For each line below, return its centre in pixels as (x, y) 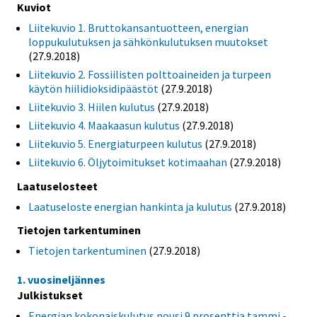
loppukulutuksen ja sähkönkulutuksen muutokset (148, 41)
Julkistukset (50, 295)
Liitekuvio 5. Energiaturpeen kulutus (115, 143)
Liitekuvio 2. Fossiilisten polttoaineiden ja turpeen (150, 74)
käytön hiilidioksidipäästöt (93, 88)
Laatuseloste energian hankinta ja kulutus (130, 206)
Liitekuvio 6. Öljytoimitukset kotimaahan (128, 162)
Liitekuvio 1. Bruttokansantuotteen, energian (138, 27)
